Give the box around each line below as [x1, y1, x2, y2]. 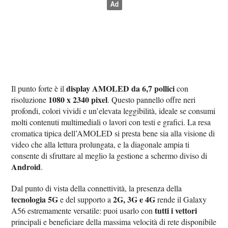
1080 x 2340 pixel [48, 93, 108, 105]
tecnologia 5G [11, 193, 59, 205]
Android [11, 160, 41, 173]
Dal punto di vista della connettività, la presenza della [11, 182, 182, 193]
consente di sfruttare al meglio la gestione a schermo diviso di [11, 150, 208, 161]
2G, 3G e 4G [113, 193, 156, 205]
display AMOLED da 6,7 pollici [66, 82, 175, 94]
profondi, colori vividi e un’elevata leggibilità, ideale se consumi [11, 105, 216, 116]
